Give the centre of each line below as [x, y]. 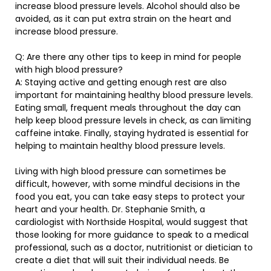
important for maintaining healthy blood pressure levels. [134, 95]
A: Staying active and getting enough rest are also [121, 82]
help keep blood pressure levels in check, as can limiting [133, 120]
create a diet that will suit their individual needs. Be [122, 260]
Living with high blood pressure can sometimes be [121, 171]
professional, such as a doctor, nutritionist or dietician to [134, 247]
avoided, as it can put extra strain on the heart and [123, 19]
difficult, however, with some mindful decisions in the [128, 184]
